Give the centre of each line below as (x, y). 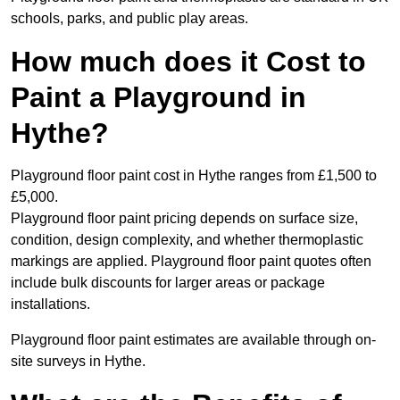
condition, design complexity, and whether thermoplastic (187, 240)
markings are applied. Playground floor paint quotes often (191, 262)
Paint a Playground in (158, 98)
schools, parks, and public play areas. (129, 19)
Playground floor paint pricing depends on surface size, (184, 219)
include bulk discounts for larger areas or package (168, 283)
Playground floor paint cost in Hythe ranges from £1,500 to (194, 176)
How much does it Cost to (188, 62)
